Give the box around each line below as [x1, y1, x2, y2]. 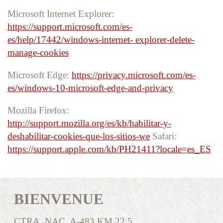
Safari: [152, 130, 177, 141]
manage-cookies [7, 47, 69, 58]
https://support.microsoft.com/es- [7, 21, 132, 32]
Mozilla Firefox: [7, 105, 69, 115]
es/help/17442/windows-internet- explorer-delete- [7, 34, 195, 45]
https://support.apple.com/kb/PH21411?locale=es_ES [7, 143, 211, 154]
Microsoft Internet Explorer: [7, 8, 114, 19]
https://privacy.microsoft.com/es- [72, 69, 196, 80]
